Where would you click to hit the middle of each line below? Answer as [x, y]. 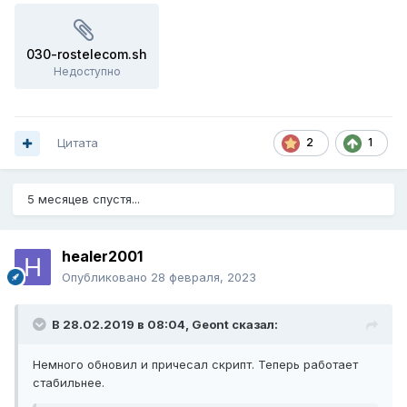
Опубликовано [106, 278]
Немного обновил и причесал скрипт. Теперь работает [195, 365]
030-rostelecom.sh [87, 55]
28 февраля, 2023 [203, 278]
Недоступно [87, 72]
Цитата [78, 143]
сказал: [253, 325]
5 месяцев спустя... [84, 199]
